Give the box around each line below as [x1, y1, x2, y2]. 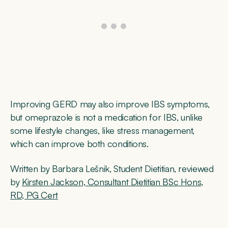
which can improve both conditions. [10, 138, 149, 150]
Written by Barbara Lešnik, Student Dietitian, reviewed [10, 162, 214, 174]
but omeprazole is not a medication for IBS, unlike [10, 111, 203, 123]
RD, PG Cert [10, 189, 59, 201]
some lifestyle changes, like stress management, [10, 125, 195, 136]
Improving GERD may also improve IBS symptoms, [10, 98, 210, 110]
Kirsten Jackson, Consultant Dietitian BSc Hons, [21, 176, 204, 187]
